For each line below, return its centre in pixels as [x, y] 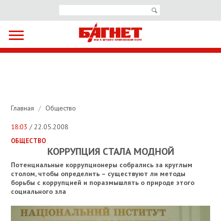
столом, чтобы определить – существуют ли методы [98, 174]
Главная [24, 108]
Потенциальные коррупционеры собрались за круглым [102, 165]
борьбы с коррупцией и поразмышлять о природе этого [103, 183]
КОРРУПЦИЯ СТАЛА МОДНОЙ [110, 152]
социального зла [39, 192]
